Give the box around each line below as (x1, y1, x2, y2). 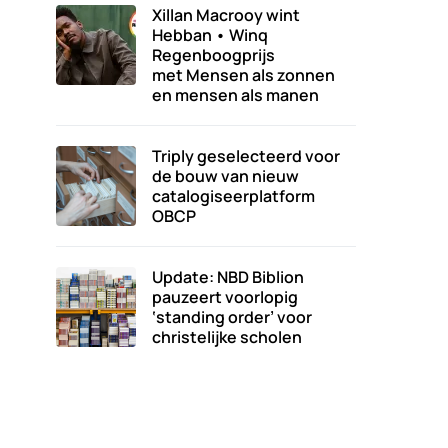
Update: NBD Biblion (152, 266, 304, 288)
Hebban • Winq (152, 24, 268, 46)
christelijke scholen (152, 326, 302, 348)
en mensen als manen (152, 84, 319, 106)
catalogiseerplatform (152, 185, 315, 207)
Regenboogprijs (152, 44, 275, 66)
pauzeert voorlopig (152, 286, 298, 308)
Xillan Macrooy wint (152, 4, 300, 26)
